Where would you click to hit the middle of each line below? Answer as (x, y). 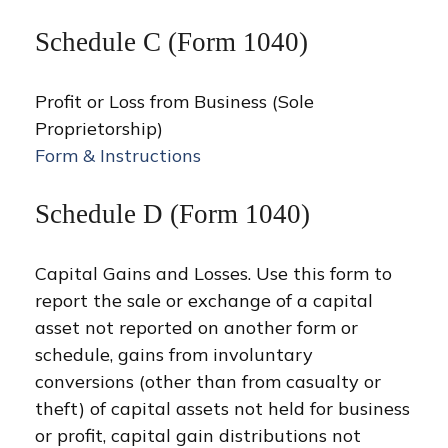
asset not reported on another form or (196, 327)
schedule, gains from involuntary (174, 354)
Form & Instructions (118, 155)
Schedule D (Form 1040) (172, 214)
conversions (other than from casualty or (208, 381)
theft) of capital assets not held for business (222, 408)
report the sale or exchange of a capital (204, 300)
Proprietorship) (99, 128)
